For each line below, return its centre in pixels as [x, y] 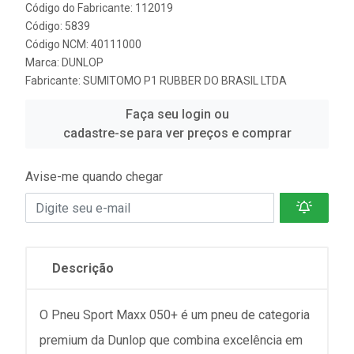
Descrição [83, 268]
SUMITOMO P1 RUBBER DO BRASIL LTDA [185, 81]
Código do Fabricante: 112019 [99, 8]
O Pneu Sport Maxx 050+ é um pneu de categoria [175, 315]
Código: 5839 [58, 26]
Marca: [43, 62]
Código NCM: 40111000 [83, 44]
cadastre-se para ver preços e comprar [177, 133]
